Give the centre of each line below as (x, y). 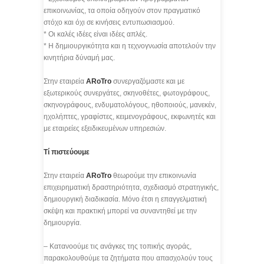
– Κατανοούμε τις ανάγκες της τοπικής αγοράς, (118, 246)
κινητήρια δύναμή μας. (79, 58)
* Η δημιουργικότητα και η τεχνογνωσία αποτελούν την (130, 46)
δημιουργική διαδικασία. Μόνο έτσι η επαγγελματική (125, 199)
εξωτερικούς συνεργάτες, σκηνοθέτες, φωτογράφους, (127, 93)
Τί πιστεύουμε (67, 152)
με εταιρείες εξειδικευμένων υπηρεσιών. (105, 128)
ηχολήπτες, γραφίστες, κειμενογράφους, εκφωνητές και (130, 117)
